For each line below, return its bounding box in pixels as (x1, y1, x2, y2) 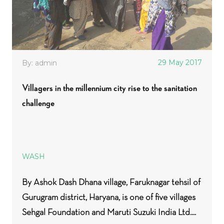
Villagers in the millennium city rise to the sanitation (22, 82, 197, 93)
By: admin (22, 58, 57, 67)
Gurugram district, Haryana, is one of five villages (22, 191, 195, 202)
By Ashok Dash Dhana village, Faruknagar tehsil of (22, 176, 200, 187)
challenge (22, 97, 54, 108)
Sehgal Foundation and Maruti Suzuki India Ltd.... (22, 206, 196, 217)
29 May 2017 (158, 58, 202, 67)
